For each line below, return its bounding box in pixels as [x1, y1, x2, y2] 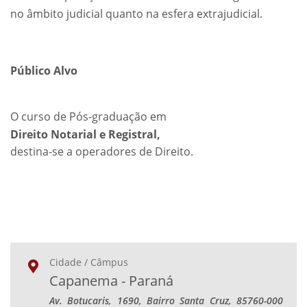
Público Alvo [10, 63, 77, 78]
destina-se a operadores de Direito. [10, 144, 193, 159]
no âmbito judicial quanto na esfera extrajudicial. [10, 6, 262, 21]
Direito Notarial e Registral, [10, 127, 160, 142]
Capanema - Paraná [49, 271, 174, 290]
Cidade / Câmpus [49, 256, 129, 269]
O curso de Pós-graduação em [10, 109, 167, 124]
